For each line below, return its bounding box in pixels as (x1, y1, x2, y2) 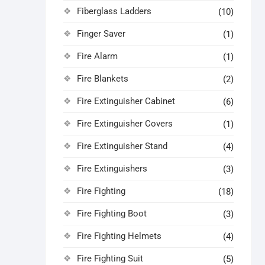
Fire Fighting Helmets (77, 231, 161, 241)
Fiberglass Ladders (77, 6, 151, 17)
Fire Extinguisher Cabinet (77, 96, 175, 106)
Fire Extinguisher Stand (77, 141, 167, 151)
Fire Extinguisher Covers (77, 118, 173, 129)
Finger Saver (77, 28, 125, 39)
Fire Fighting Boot (77, 208, 147, 219)
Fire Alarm (77, 51, 118, 62)
